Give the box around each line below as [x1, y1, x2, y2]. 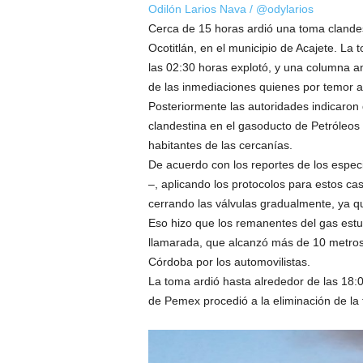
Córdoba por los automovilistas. [147, 254, 310, 268]
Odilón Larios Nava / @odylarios [147, 2, 314, 15]
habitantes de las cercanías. [147, 138, 293, 152]
